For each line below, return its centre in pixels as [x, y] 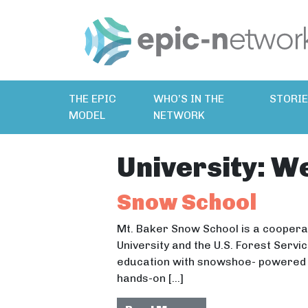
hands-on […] [150, 278]
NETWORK [179, 115]
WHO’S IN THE [188, 98]
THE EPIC [92, 98]
